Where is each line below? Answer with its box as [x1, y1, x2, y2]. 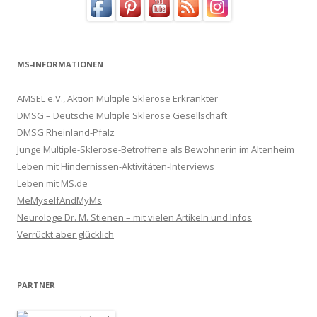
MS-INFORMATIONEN [17, 58, 103, 69]
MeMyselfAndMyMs [17, 193, 102, 207]
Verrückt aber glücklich [17, 227, 114, 241]
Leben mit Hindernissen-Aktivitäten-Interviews [17, 159, 214, 173]
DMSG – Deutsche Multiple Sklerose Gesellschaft [17, 108, 227, 122]
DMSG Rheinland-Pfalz [17, 125, 115, 139]
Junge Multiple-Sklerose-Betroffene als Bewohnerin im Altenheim [17, 142, 294, 156]
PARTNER [17, 279, 55, 290]
